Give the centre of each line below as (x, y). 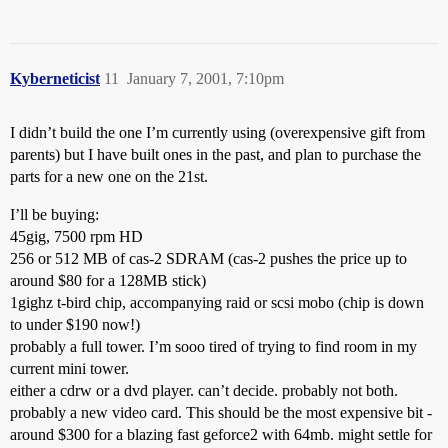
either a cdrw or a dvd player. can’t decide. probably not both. (204, 390)
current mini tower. (69, 368)
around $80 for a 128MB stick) (108, 280)
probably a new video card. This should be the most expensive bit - (221, 412)
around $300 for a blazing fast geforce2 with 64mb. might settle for (221, 434)
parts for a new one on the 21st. (109, 176)
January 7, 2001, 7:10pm (205, 78)
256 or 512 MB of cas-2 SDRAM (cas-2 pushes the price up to (208, 258)
